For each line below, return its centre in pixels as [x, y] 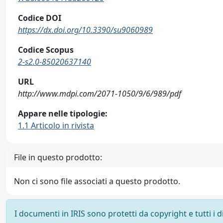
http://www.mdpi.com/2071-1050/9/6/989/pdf [100, 94]
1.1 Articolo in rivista [56, 125]
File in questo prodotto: [58, 157]
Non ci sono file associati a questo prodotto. [97, 181]
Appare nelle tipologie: [63, 113]
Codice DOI [40, 18]
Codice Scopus [46, 50]
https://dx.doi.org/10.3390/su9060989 [85, 30]
